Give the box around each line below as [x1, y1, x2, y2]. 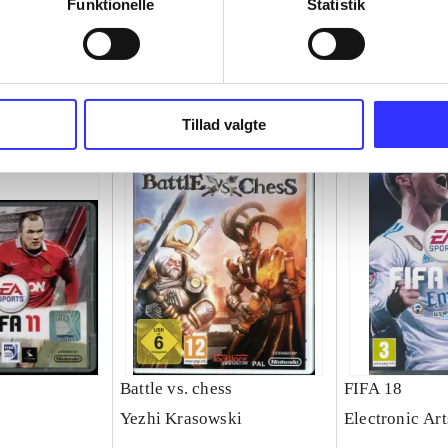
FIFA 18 [343, 379, 403, 399]
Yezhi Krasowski [119, 409, 242, 429]
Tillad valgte [182, 115, 266, 133]
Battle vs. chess [119, 379, 233, 399]
